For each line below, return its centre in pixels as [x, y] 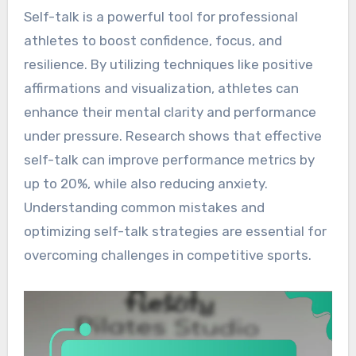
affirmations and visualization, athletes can [161, 88]
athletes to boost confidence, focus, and [153, 40]
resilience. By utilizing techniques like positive [168, 64]
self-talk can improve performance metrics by [169, 159]
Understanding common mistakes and [144, 207]
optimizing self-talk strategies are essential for [175, 231]
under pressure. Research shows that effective [172, 135]
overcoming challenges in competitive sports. [167, 255]
